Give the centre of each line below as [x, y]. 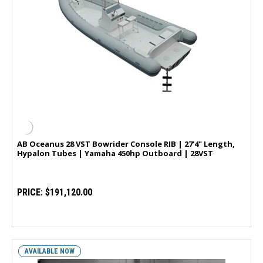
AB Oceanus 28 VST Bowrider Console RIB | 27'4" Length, [126, 144]
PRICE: [30, 192]
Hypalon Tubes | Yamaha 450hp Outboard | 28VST [115, 153]
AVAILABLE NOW [50, 252]
